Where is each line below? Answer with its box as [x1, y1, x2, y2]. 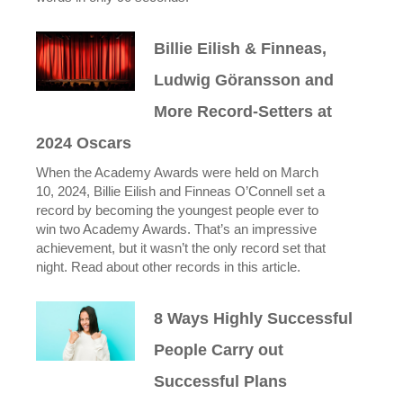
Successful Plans [154, 372, 288, 390]
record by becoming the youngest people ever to [36, 203, 318, 218]
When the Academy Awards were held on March [36, 166, 318, 180]
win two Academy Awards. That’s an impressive [36, 222, 317, 237]
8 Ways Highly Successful [154, 309, 354, 327]
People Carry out [154, 341, 284, 359]
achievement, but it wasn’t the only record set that [36, 241, 326, 255]
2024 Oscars [36, 134, 131, 152]
